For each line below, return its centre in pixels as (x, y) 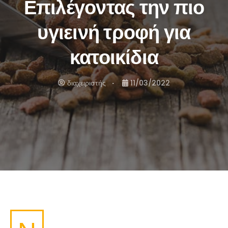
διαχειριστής (87, 83)
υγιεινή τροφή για (114, 32)
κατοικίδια (114, 57)
